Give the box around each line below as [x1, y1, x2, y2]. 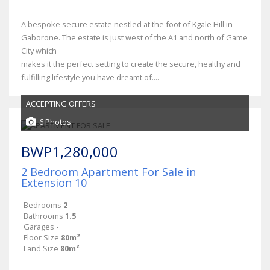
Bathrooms [24, 210, 63, 221]
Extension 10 [21, 175, 87, 190]
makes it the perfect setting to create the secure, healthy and [21, 58, 240, 69]
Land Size [24, 242, 58, 254]
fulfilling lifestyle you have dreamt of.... [21, 71, 159, 83]
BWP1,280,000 [21, 141, 118, 162]
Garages [24, 221, 54, 232]
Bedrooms [24, 199, 61, 210]
